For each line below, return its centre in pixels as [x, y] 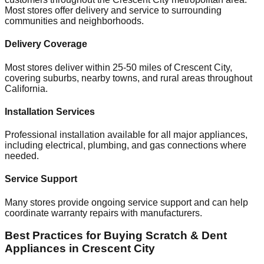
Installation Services [50, 111]
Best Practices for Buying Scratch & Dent [116, 236]
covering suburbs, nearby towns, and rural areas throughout [128, 78]
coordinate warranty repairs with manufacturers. [103, 213]
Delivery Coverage [46, 44]
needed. [22, 156]
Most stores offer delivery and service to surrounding [113, 10]
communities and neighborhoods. [74, 21]
